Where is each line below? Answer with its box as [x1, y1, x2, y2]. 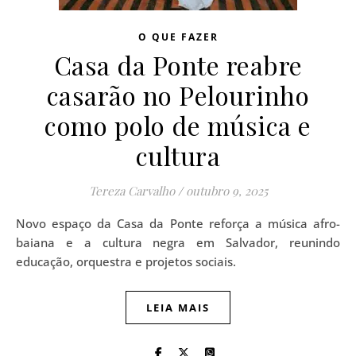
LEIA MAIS [146, 300, 210, 315]
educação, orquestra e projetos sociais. [16, 253, 236, 269]
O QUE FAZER [137, 30, 219, 44]
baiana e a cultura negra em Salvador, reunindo [16, 234, 340, 250]
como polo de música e [44, 108, 311, 142]
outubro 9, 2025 [185, 183, 268, 199]
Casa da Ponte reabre [53, 48, 303, 82]
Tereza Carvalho [88, 183, 175, 199]
